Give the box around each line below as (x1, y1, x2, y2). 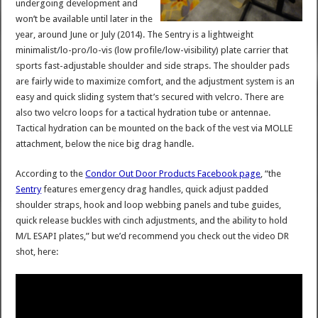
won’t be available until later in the (16, 13, 153, 24)
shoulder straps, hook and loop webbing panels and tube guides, (16, 199, 282, 210)
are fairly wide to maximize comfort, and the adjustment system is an (16, 75, 295, 87)
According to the (16, 168, 86, 179)
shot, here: (16, 246, 59, 257)
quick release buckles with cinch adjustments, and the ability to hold (16, 214, 288, 226)
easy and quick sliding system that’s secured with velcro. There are (16, 91, 285, 102)
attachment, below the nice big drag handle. (16, 138, 194, 149)
